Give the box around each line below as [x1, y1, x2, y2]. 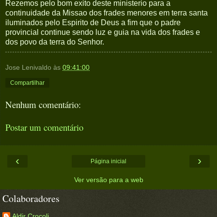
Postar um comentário [5, 121, 83, 133]
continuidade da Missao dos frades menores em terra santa [5, 9, 208, 17]
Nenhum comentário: [5, 98, 81, 110]
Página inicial [91, 157, 126, 165]
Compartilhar [10, 79, 45, 87]
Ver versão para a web [74, 175, 143, 184]
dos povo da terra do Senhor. [5, 38, 104, 46]
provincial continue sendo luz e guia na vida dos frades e [5, 28, 200, 37]
